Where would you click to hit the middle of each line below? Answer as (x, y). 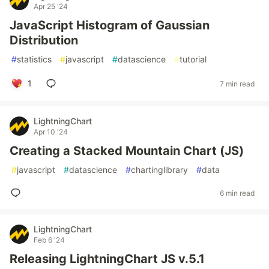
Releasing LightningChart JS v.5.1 (107, 259)
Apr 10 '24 (51, 132)
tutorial (193, 59)
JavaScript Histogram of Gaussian (110, 25)
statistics (34, 59)
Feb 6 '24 (49, 240)
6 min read (237, 193)
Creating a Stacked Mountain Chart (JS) (127, 151)
